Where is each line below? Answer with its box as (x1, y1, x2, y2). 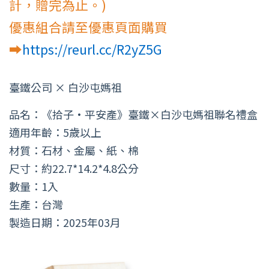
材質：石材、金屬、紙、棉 (9, 142, 139, 158)
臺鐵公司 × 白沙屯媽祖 (9, 79, 122, 95)
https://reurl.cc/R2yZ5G (22, 39, 162, 58)
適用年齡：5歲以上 (9, 124, 101, 140)
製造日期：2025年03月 (9, 214, 121, 230)
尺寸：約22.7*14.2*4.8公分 (9, 160, 139, 176)
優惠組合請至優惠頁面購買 (9, 17, 168, 36)
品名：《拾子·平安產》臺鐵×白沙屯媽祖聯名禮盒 (9, 106, 258, 122)
